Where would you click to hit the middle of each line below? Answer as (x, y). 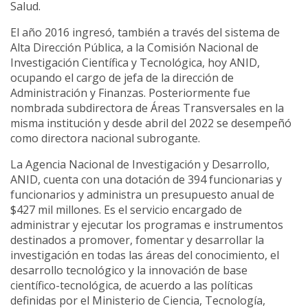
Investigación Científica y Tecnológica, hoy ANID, (135, 62)
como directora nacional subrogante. (105, 138)
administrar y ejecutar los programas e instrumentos (147, 224)
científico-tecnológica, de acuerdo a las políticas (132, 285)
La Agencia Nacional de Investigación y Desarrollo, (140, 164)
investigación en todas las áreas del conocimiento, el (145, 255)
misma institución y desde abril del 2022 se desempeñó (151, 123)
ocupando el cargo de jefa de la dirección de (122, 77)
